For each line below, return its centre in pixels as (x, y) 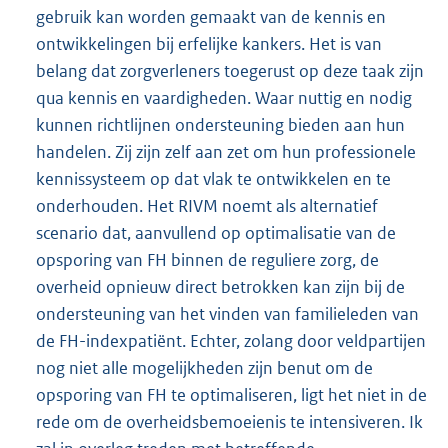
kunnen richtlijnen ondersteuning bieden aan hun (220, 124)
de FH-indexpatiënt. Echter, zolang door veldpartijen (231, 340)
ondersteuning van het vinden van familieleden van (227, 313)
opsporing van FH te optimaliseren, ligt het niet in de (231, 394)
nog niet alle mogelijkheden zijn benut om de (204, 367)
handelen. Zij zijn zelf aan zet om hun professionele (226, 151)
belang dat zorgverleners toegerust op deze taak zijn (230, 70)
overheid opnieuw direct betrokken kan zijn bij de (220, 286)
